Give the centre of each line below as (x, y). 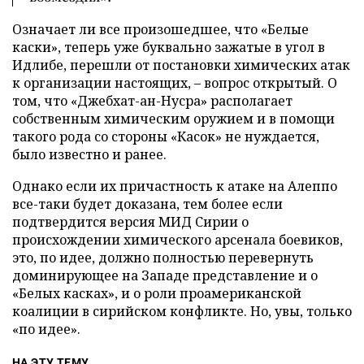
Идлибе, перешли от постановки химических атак (181, 65)
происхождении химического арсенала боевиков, (178, 240)
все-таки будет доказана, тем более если (147, 204)
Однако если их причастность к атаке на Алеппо (175, 186)
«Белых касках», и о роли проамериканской (157, 293)
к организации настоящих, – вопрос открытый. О (175, 83)
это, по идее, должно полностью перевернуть (163, 258)
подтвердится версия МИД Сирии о (130, 222)
